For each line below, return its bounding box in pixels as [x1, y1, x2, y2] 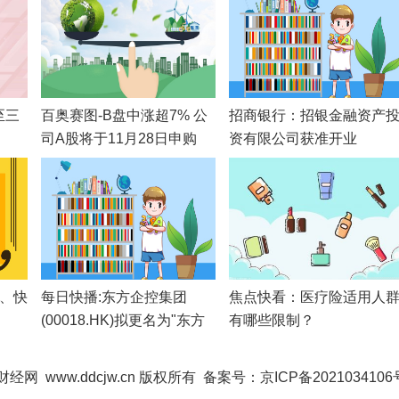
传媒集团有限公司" [41, 335, 160, 351]
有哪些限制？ [229, 312, 314, 328]
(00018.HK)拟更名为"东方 [41, 312, 205, 328]
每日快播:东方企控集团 [41, 289, 187, 305]
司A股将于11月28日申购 [41, 130, 197, 146]
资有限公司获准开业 [229, 130, 357, 146]
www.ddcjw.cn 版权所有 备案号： [38, 369, 260, 385]
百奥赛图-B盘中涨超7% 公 [41, 107, 208, 123]
